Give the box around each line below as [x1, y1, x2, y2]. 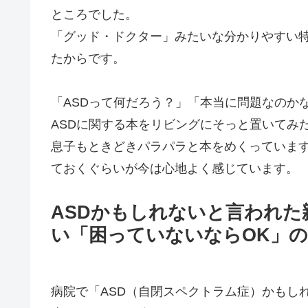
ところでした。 [51, 7, 137, 21]
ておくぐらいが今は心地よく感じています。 [51, 162, 298, 176]
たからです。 [51, 51, 125, 65]
